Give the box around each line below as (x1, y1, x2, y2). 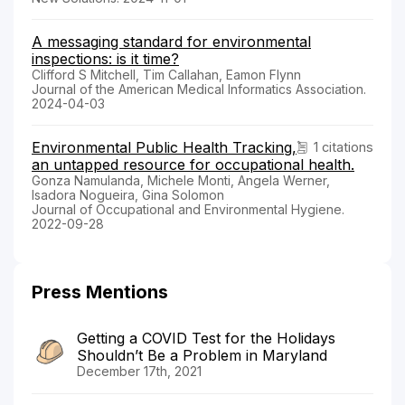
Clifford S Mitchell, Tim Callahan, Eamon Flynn (32, 66, 301, 82)
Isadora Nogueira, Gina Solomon (32, 186, 224, 202)
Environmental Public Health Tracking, (32, 137, 297, 156)
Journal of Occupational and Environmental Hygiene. (32, 201, 344, 217)
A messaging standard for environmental (32, 32, 311, 51)
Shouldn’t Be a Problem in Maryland (77, 345, 327, 364)
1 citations (314, 138, 373, 155)
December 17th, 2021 (77, 363, 202, 379)
